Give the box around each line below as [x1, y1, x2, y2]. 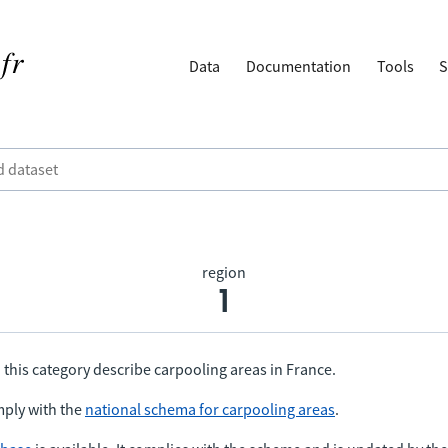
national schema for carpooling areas [85, 399, 335, 419]
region [202, 262, 246, 282]
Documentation [246, 56, 352, 76]
